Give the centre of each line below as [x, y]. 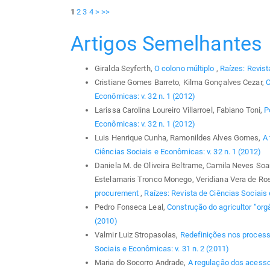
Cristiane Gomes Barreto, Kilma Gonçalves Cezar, [180, 82]
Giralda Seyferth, [124, 68]
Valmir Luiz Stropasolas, [137, 235]
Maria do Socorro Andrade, [141, 262]
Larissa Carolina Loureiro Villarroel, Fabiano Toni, [180, 110]
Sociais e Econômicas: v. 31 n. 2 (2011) [162, 249]
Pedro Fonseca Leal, [131, 207]
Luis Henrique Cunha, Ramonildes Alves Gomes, [179, 138]
